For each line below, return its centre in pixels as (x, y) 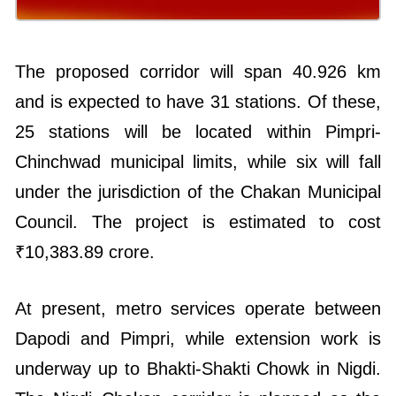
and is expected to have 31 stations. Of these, (198, 101)
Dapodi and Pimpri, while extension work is (198, 338)
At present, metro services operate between (198, 308)
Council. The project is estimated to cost (198, 221)
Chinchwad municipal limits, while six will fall (198, 161)
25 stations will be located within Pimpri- (198, 131)
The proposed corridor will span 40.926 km (198, 71)
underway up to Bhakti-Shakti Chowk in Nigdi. (198, 368)
